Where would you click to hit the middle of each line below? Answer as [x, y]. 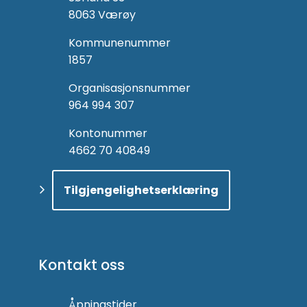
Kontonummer [108, 133]
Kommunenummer [120, 42]
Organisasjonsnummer [130, 88]
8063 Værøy [102, 14]
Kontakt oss [82, 265]
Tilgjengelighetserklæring [141, 190]
